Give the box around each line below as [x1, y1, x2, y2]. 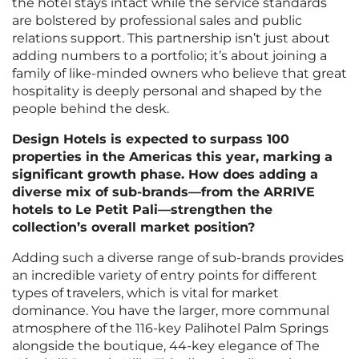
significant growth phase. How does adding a [12, 167, 318, 183]
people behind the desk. [12, 101, 169, 117]
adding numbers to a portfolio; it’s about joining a [12, 48, 327, 64]
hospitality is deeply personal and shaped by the [12, 83, 322, 99]
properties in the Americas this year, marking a [12, 149, 333, 165]
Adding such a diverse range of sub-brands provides [12, 250, 344, 266]
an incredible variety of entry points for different [12, 268, 317, 284]
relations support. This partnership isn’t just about [12, 30, 330, 46]
